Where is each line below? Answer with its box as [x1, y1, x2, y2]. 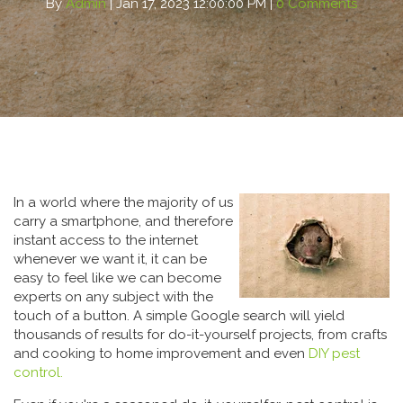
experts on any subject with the [13, 289, 213, 305]
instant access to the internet [13, 232, 198, 248]
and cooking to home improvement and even [13, 345, 309, 362]
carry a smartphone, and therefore [13, 213, 233, 229]
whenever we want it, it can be [13, 251, 207, 267]
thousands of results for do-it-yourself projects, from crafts [13, 327, 387, 343]
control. [13, 364, 63, 381]
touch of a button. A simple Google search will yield [13, 308, 345, 324]
